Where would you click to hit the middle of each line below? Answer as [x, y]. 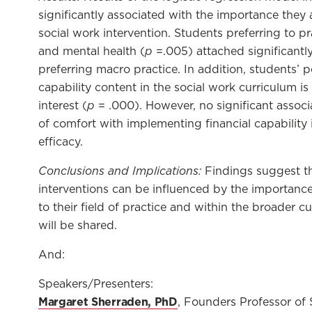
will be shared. [78, 225]
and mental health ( [92, 51]
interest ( [63, 106]
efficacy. [61, 142]
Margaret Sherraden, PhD [108, 302]
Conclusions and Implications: [122, 171]
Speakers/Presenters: [96, 284]
